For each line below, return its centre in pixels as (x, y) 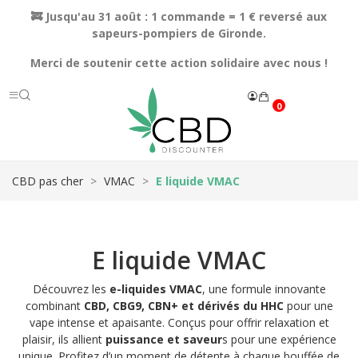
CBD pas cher (48, 181)
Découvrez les (71, 289)
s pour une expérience (279, 340)
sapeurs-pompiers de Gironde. (179, 33)
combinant (54, 306)
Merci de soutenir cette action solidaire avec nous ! (179, 63)
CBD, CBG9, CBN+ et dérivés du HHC (183, 306)
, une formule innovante (264, 289)
